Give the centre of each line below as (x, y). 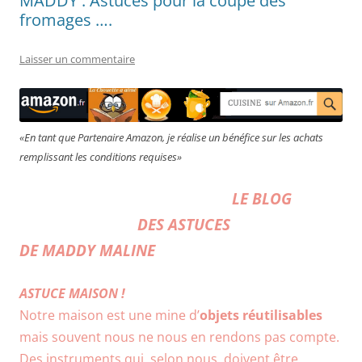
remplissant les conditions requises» (101, 156)
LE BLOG (262, 198)
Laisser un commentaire (77, 59)
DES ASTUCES (184, 224)
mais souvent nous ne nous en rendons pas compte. (179, 337)
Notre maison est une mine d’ (109, 315)
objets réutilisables (261, 315)
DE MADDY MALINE (87, 250)
